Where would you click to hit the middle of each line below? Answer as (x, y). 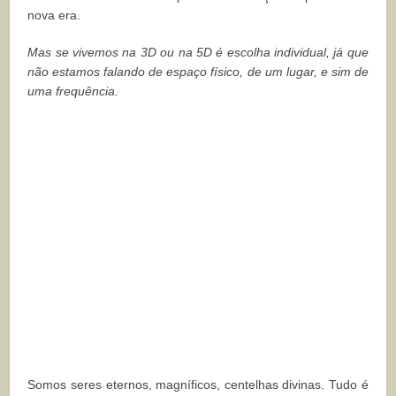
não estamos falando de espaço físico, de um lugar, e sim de (198, 71)
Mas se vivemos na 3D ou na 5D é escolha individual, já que (198, 52)
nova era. (54, 15)
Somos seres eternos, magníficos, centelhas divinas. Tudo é (198, 384)
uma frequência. (73, 91)
